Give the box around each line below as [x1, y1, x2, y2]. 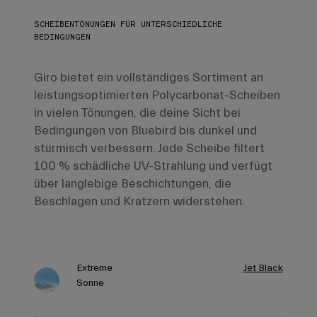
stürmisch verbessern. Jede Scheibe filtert [34, 142, 265, 156]
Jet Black [243, 263, 283, 275]
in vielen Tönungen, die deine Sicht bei [34, 106, 241, 120]
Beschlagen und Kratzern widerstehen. [34, 195, 245, 209]
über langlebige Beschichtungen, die [34, 177, 231, 191]
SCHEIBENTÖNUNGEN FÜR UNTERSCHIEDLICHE [34, 20, 222, 29]
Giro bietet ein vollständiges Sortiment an [34, 71, 263, 85]
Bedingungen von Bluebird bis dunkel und [34, 124, 257, 138]
